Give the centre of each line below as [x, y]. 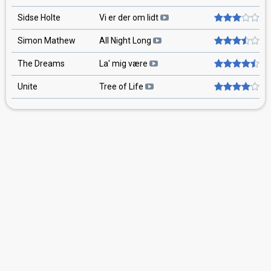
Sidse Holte [39, 18]
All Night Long [126, 41]
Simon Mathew [47, 41]
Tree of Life [122, 87]
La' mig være [124, 64]
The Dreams [41, 64]
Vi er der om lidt [130, 18]
